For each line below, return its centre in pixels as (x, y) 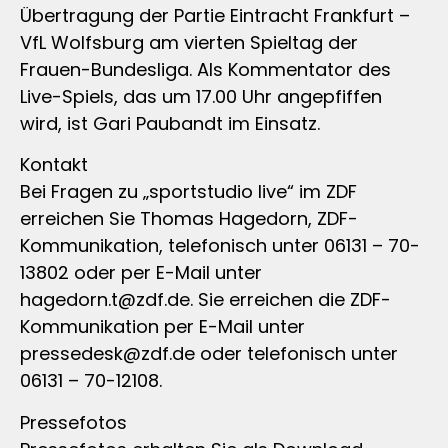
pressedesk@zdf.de (107, 354)
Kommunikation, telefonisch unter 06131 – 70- (220, 246)
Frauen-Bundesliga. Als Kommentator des (205, 69)
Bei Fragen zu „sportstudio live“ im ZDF (188, 192)
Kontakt (54, 165)
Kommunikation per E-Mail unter (162, 327)
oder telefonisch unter (296, 354)
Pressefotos (73, 422)
